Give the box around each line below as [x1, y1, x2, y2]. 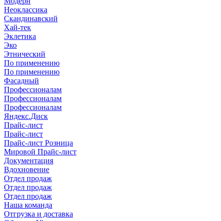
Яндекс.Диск [4, 112, 48, 120]
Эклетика [4, 32, 36, 40]
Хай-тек [4, 23, 31, 32]
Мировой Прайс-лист [4, 147, 76, 156]
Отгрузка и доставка [4, 210, 73, 218]
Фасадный [4, 76, 39, 85]
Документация [4, 156, 53, 165]
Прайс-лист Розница [4, 139, 73, 147]
